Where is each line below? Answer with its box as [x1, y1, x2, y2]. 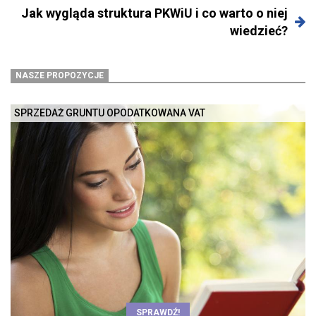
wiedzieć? [230, 23, 288, 39]
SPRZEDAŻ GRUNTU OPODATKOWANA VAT [14, 107, 205, 119]
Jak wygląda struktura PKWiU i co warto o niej [21, 6, 288, 21]
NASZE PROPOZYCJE [16, 71, 104, 81]
